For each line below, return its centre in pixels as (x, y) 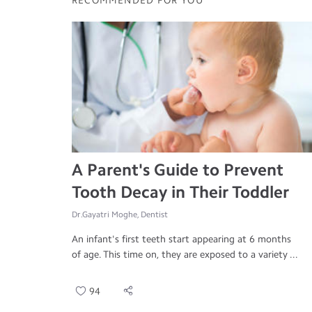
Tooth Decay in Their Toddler (180, 192)
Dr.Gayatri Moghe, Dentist (120, 215)
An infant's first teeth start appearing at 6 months (181, 240)
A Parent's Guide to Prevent (178, 170)
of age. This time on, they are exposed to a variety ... (185, 255)
